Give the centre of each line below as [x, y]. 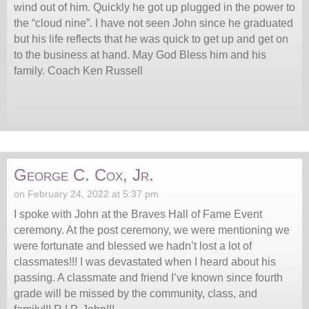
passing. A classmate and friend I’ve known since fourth [148, 277]
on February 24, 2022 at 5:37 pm [86, 193]
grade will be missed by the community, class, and [136, 293]
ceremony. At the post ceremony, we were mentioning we [152, 230]
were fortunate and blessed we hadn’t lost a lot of [133, 246]
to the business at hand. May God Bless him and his [140, 54]
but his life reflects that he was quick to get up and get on [151, 39]
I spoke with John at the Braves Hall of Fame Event [138, 214]
